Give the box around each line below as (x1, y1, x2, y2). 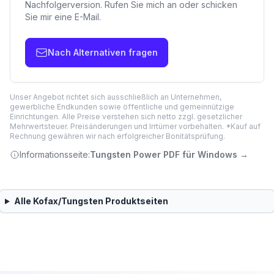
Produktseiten (103, 196, 168, 206)
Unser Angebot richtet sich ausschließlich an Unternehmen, (10, 92, 221, 102)
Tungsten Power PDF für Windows (90, 149, 237, 160)
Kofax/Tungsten (32, 196, 103, 206)
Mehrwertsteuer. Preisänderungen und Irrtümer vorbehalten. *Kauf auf (10, 122, 261, 131)
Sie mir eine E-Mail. (25, 12, 101, 22)
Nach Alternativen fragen (48, 47, 158, 57)
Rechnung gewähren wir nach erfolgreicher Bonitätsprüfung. (10, 131, 225, 141)
